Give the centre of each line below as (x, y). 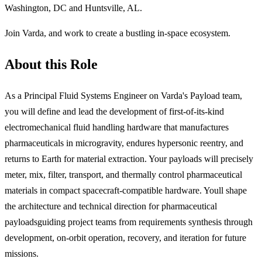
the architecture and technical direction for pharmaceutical (111, 206)
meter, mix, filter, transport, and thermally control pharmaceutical (123, 175)
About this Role (51, 65)
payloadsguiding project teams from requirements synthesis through (129, 222)
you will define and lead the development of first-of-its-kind (114, 112)
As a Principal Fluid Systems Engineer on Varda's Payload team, (123, 96)
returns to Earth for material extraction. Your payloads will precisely (129, 159)
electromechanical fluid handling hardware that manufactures (117, 127)
